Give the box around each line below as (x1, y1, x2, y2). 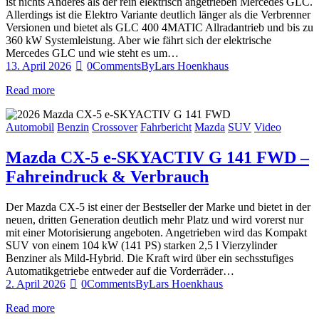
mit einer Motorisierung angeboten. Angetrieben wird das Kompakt (6, 226, 307, 239)
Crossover (92, 120, 137, 133)
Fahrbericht (140, 120, 192, 133)
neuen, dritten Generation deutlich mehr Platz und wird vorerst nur (6, 213, 303, 226)
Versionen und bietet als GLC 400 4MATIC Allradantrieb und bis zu (6, 21, 313, 33)
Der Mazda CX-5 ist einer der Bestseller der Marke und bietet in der (6, 200, 310, 213)
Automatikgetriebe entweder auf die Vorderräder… (6, 264, 234, 277)
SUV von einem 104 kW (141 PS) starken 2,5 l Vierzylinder (6, 239, 277, 251)
